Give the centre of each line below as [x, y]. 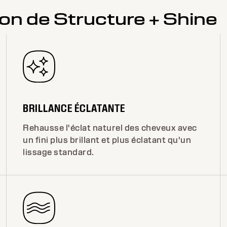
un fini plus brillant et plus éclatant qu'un [107, 140]
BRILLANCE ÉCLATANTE [74, 108]
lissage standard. [59, 152]
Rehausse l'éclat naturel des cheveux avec [110, 128]
